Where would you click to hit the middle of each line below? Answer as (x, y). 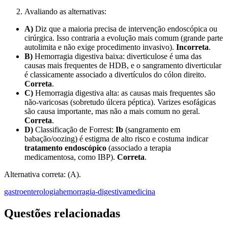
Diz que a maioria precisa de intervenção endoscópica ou (125, 29)
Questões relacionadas (62, 213)
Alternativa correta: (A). (42, 175)
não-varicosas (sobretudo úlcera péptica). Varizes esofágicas (120, 102)
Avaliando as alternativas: (65, 12)
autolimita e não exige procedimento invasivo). (100, 47)
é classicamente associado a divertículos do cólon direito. (115, 75)
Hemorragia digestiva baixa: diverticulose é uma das (117, 56)
